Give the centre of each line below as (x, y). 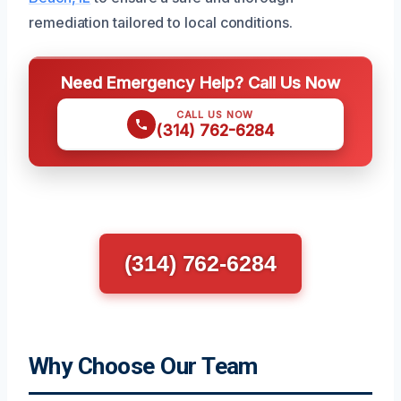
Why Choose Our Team (143, 366)
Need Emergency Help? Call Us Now (200, 82)
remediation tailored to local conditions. (161, 22)
